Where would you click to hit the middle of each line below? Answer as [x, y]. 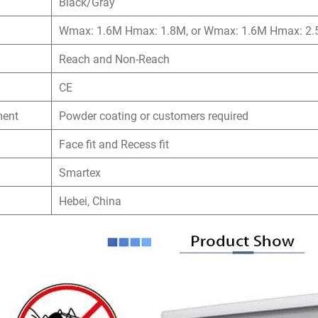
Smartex [80, 172]
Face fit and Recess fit [114, 144]
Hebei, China [91, 201]
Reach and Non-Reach [115, 59]
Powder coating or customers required [154, 115]
